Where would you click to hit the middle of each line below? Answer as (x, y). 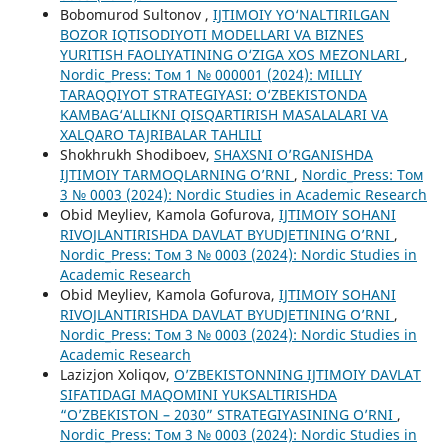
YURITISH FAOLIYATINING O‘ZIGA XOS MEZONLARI (231, 54)
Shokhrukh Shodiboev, (136, 154)
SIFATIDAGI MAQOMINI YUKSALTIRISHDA (198, 394)
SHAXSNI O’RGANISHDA (293, 154)
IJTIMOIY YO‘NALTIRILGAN (301, 14)
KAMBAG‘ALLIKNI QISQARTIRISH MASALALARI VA (223, 114)
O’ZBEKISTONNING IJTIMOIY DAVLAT (297, 374)
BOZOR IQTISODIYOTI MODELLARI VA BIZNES (211, 34)
